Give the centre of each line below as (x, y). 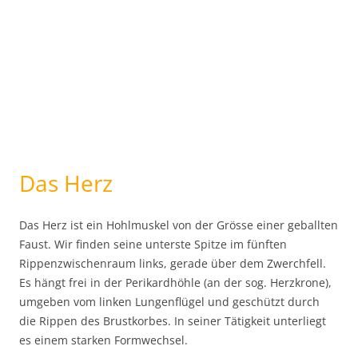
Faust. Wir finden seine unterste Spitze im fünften (153, 244)
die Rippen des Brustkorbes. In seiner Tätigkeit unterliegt (173, 321)
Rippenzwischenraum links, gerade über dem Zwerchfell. (173, 263)
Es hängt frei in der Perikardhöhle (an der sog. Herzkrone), (175, 282)
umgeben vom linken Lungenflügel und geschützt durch (169, 302)
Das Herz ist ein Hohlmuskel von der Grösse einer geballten (179, 225)
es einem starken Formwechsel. (103, 340)
